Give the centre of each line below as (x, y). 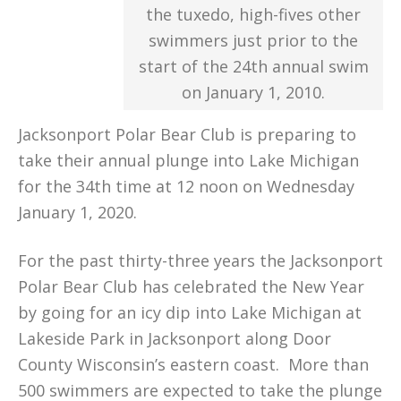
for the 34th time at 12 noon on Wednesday (186, 186)
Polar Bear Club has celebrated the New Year (191, 286)
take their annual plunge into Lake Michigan (188, 160)
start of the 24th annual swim (253, 66)
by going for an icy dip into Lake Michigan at (190, 312)
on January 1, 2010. (253, 92)
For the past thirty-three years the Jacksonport (200, 260)
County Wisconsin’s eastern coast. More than (193, 364)
